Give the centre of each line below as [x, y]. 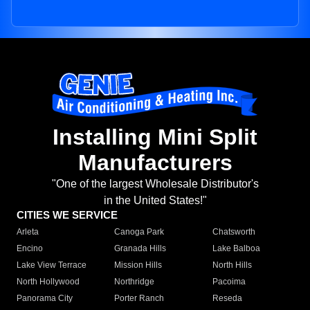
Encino [30, 249]
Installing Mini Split [155, 137]
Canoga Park [139, 232]
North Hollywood [48, 282]
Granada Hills [140, 249]
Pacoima [229, 282]
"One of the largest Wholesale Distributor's [155, 184]
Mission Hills [138, 265]
